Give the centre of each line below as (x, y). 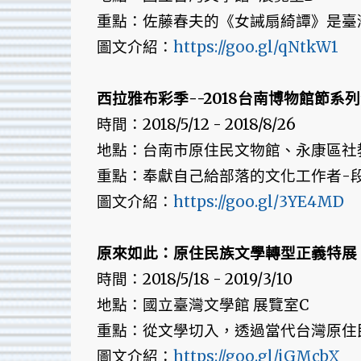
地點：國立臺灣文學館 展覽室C (203, 305)
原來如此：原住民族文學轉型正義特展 (226, 254)
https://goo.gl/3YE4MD (258, 202)
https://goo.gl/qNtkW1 (255, 48)
